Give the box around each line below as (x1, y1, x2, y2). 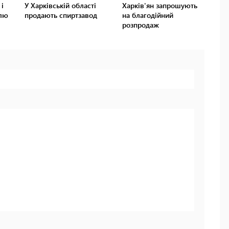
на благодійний (122, 10, 173, 20)
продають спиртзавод (25, 10, 98, 20)
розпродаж (122, 20, 159, 30)
